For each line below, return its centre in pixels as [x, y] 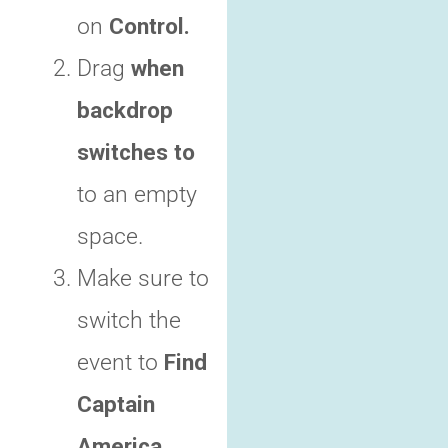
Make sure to [143, 278]
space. [110, 236]
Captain [116, 404]
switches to [136, 152]
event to [120, 362]
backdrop [125, 110]
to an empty [137, 194]
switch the [129, 320]
